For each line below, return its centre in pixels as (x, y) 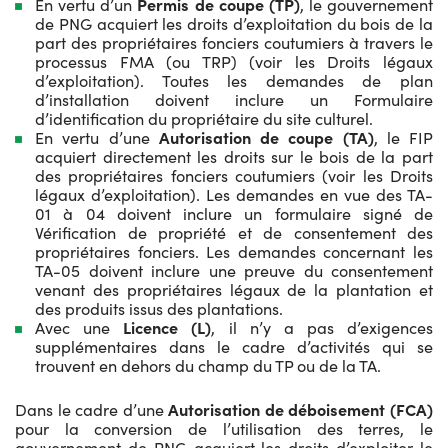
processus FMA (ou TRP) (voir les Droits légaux (234, 61)
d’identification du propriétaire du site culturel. (204, 118)
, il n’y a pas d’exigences (322, 327)
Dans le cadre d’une (92, 409)
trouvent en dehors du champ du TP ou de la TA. (208, 365)
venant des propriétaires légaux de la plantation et (234, 289)
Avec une (79, 327)
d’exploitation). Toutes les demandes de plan (234, 80)
